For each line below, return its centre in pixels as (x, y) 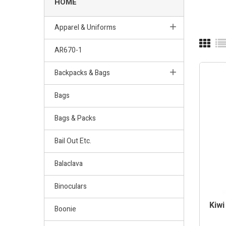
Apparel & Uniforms (85, 27)
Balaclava (69, 163)
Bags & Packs (75, 118)
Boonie (65, 209)
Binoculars (71, 186)
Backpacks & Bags (82, 73)
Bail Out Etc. (73, 141)
